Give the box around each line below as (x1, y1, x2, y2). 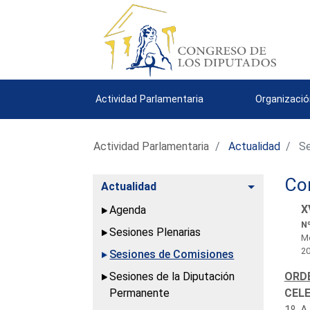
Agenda (109, 203, 147, 217)
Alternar (254, 179, 298, 192)
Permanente (109, 286, 170, 300)
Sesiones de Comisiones (109, 247, 235, 261)
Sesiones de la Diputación (109, 269, 235, 283)
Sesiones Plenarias (109, 225, 201, 239)
